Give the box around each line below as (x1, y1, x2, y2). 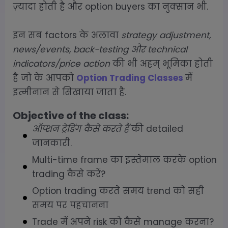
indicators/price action (13, 57, 110, 70)
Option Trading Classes (76, 71, 183, 84)
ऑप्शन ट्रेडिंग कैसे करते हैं (32, 122, 129, 135)
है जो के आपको (13, 71, 76, 84)
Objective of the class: (13, 108, 129, 123)
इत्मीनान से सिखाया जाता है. (13, 85, 126, 98)
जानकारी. (32, 136, 72, 149)
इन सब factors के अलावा (13, 28, 121, 41)
